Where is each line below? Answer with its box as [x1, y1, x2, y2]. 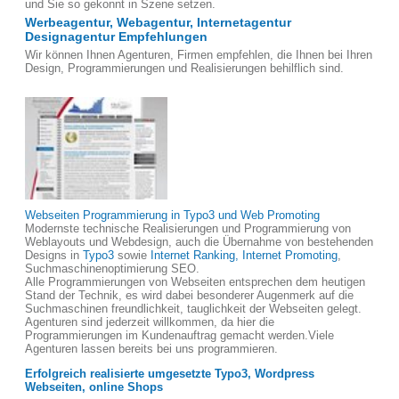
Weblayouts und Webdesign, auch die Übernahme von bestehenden [25, 235, 373, 248]
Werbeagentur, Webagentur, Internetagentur [25, 15, 291, 29]
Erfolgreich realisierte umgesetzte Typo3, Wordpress [25, 367, 314, 380]
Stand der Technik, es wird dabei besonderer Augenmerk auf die [25, 289, 354, 302]
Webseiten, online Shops [25, 380, 163, 394]
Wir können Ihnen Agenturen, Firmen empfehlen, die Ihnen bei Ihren [25, 48, 372, 61]
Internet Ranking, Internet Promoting [151, 248, 338, 262]
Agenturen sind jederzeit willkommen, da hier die [25, 315, 274, 329]
